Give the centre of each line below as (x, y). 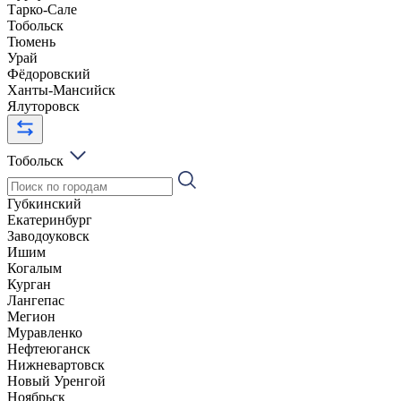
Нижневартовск (56, 364)
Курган (29, 284)
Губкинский (44, 203)
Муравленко (45, 332)
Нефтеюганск (49, 348)
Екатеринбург (50, 219)
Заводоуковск (48, 235)
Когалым (34, 268)
